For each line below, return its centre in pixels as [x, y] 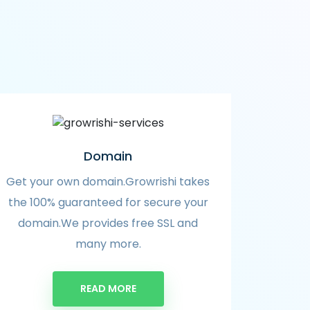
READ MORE [108, 288]
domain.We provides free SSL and [108, 223]
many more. [108, 244]
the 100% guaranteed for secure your [108, 202]
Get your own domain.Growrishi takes [108, 181]
